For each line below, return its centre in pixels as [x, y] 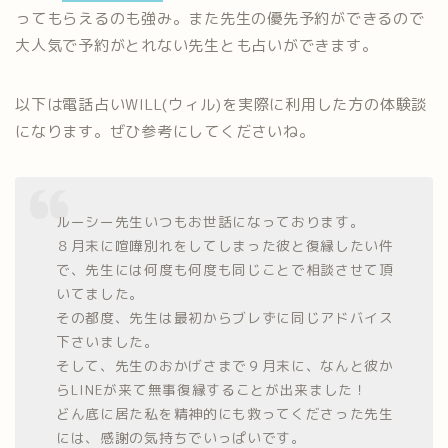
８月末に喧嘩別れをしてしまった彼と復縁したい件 [225, 246]
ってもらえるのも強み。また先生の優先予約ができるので [220, 19]
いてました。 [100, 294]
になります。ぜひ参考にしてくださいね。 [165, 132]
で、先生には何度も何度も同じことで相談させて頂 [225, 270]
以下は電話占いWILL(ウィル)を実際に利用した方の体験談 [221, 105]
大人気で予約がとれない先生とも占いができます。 [196, 46]
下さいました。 [107, 342]
